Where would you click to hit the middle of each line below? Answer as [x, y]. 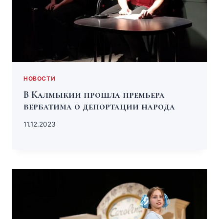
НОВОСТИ [40, 79]
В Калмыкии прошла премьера [94, 95]
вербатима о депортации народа [99, 107]
